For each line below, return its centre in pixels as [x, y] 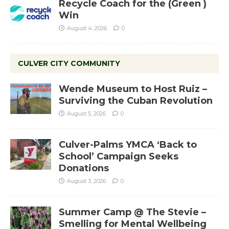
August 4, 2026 [87, 28]
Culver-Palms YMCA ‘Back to [128, 145]
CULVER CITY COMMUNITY [69, 64]
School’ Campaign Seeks [119, 157]
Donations [84, 168]
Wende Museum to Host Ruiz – [133, 89]
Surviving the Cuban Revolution [136, 101]
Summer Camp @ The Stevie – [132, 212]
